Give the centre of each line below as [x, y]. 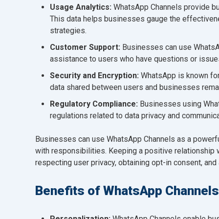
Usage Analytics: [81, 7]
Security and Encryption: [95, 75]
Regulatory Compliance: [94, 104]
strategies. [68, 30]
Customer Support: [86, 47]
